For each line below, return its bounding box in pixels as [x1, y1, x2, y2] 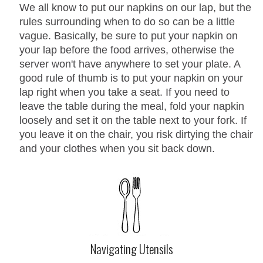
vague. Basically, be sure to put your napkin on [19, 29, 238, 42]
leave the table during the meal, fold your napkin [19, 100, 244, 112]
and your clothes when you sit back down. [19, 142, 215, 154]
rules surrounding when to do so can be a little [19, 15, 235, 28]
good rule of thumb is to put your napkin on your [19, 72, 243, 84]
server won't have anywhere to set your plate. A [19, 58, 240, 70]
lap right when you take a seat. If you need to [19, 86, 230, 98]
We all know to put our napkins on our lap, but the [19, 1, 251, 14]
